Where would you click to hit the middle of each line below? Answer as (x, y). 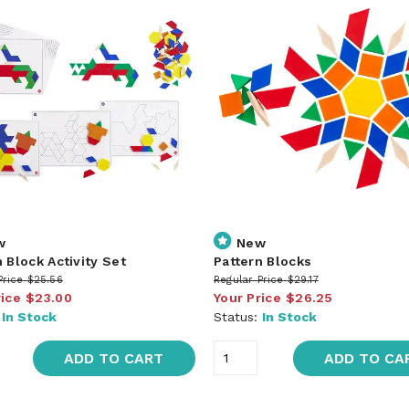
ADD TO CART (114, 358)
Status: (237, 316)
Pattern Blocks (262, 261)
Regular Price (248, 279)
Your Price (247, 297)
